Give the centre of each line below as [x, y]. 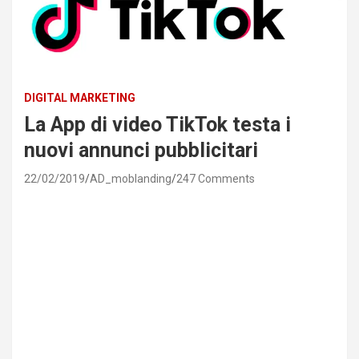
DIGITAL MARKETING [80, 97]
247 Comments [216, 178]
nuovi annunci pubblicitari [141, 150]
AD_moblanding [131, 178]
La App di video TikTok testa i [157, 124]
